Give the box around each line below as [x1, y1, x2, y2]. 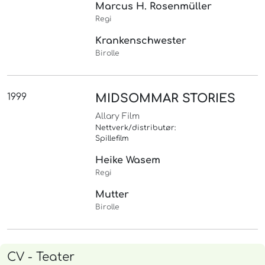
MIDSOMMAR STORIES [95, 92, 236, 106]
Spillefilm [95, 134, 130, 143]
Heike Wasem [95, 155, 161, 166]
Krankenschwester [95, 35, 187, 47]
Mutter [95, 189, 130, 201]
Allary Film [95, 112, 140, 121]
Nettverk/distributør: [95, 124, 176, 132]
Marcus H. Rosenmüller [95, 1, 212, 12]
